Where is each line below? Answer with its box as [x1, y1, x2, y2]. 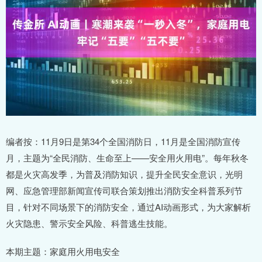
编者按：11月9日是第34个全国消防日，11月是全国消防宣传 [6, 135, 240, 148]
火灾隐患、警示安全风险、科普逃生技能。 [6, 217, 173, 230]
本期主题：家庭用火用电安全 [6, 245, 120, 258]
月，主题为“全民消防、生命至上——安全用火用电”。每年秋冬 [6, 151, 249, 164]
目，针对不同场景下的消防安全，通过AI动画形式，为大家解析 [6, 201, 251, 213]
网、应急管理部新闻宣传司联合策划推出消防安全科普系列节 [6, 184, 243, 197]
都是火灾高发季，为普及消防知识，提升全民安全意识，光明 [6, 168, 243, 181]
